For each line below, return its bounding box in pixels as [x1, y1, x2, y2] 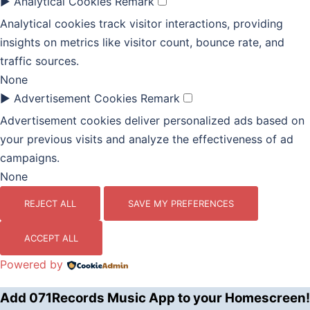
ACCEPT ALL [24, 232, 78, 244]
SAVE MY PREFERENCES [128, 198, 234, 210]
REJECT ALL [24, 198, 76, 210]
